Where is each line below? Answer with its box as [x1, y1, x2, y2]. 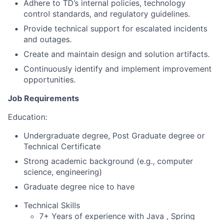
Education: [8, 112, 47, 122]
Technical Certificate [24, 141, 101, 152]
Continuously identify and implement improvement [24, 64, 212, 74]
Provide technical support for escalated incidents [24, 24, 207, 34]
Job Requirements [8, 93, 79, 104]
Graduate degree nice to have [24, 182, 135, 192]
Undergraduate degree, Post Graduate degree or [24, 131, 205, 141]
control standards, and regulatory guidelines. [24, 9, 190, 19]
